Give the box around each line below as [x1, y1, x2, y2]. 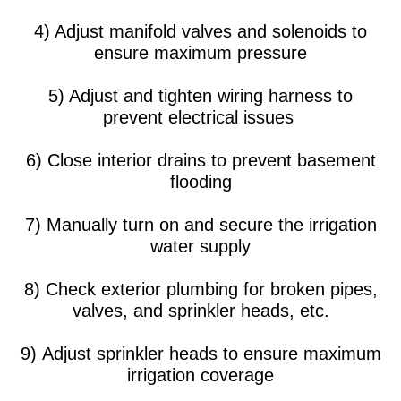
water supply [150, 236, 251, 256]
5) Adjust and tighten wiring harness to [48, 86, 353, 106]
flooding [169, 172, 232, 192]
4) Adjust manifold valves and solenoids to [34, 21, 367, 41]
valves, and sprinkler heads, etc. [72, 301, 329, 320]
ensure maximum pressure [94, 43, 307, 63]
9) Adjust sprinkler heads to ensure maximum [20, 344, 381, 363]
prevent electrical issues [102, 107, 299, 127]
